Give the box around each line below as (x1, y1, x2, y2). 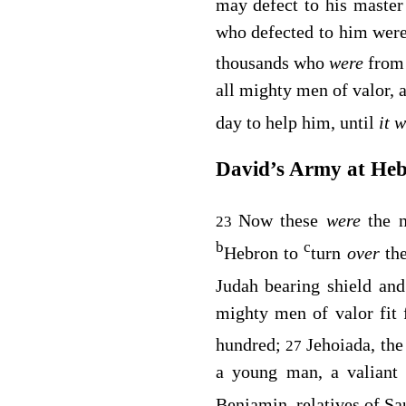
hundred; (215, 334, 286, 355)
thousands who (215, 53, 329, 73)
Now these (237, 210, 326, 231)
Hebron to (223, 242, 304, 263)
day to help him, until (215, 111, 379, 132)
